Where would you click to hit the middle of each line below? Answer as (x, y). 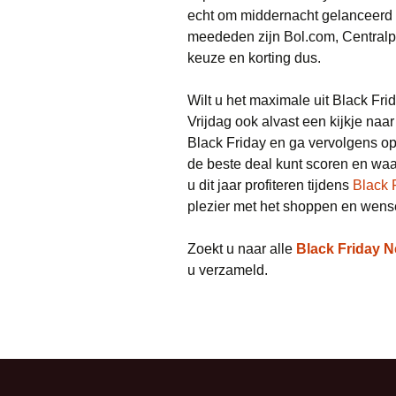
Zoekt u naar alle (242, 249)
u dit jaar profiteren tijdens (270, 185)
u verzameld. (228, 270)
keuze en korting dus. (254, 58)
